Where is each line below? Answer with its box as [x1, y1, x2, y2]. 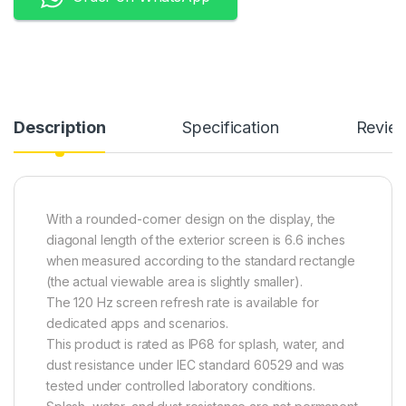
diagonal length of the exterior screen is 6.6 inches [46, 232, 345, 248]
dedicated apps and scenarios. [46, 315, 228, 332]
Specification [182, 118, 279, 138]
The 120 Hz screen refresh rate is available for [46, 295, 319, 311]
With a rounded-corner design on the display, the [46, 211, 336, 227]
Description [14, 118, 106, 138]
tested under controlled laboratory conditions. [46, 378, 315, 394]
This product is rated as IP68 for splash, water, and [46, 336, 344, 353]
